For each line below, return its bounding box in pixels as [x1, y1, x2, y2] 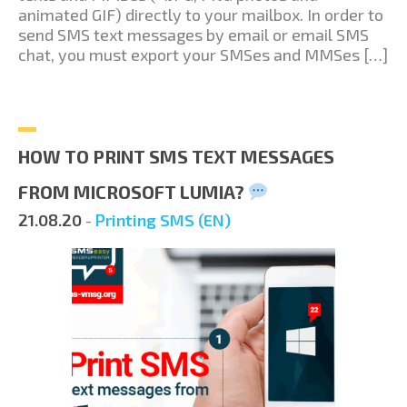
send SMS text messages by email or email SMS [18, 25, 369, 45]
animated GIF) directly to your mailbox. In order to [18, 5, 383, 25]
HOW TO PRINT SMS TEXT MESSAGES [18, 145, 334, 168]
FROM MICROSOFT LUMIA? [18, 181, 248, 203]
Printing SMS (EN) [95, 210, 231, 231]
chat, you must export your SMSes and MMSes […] [18, 45, 388, 65]
